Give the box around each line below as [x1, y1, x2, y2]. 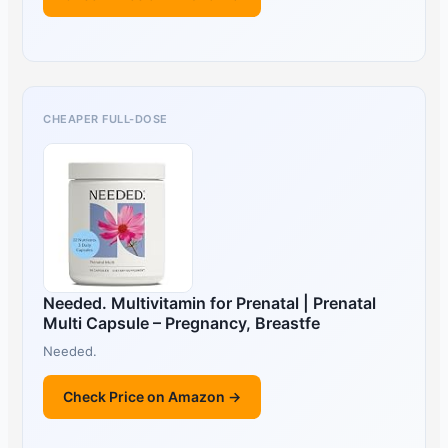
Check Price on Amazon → [63, 387, 242, 405]
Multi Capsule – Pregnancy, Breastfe [43, 312, 321, 333]
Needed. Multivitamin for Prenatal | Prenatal [43, 292, 377, 313]
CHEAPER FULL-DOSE [43, 111, 168, 126]
